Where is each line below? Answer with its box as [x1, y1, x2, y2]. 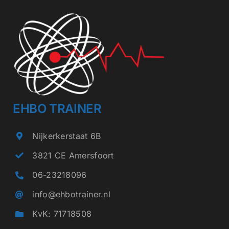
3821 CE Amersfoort [32, 150, 114, 161]
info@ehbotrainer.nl [32, 189, 111, 200]
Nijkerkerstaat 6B [32, 130, 101, 141]
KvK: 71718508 [32, 209, 92, 219]
